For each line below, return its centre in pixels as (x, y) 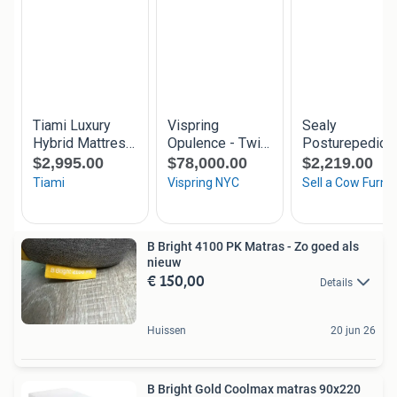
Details (336, 282)
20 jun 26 (353, 331)
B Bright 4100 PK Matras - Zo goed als (253, 246)
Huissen (167, 331)
